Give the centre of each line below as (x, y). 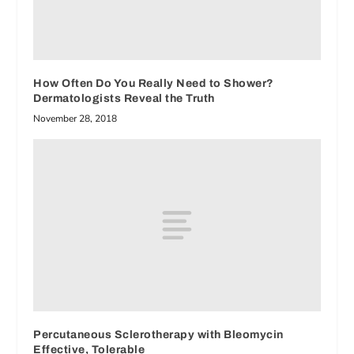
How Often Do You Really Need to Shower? (154, 84)
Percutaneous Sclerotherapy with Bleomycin (158, 335)
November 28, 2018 (75, 119)
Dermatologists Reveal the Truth (124, 99)
